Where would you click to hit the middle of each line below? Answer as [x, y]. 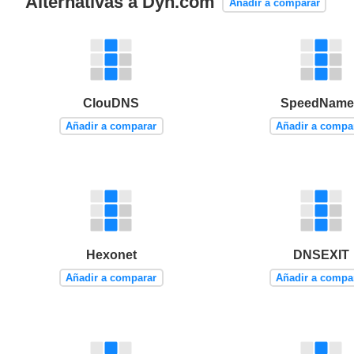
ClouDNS [111, 104]
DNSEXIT [321, 254]
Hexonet [111, 254]
